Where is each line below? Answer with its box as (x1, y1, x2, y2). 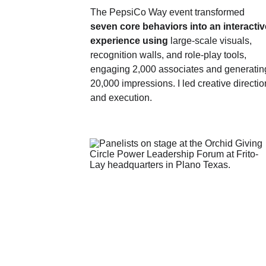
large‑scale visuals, (167, 36, 254, 46)
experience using (90, 36, 168, 46)
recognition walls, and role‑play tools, (90, 50, 249, 60)
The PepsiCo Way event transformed (90, 7, 247, 17)
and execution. (90, 93, 152, 103)
